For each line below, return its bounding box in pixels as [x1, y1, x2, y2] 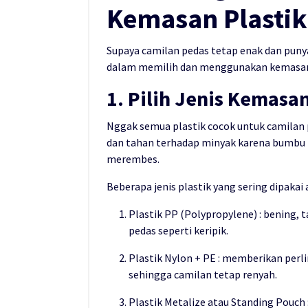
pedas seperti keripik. [129, 223, 228, 237]
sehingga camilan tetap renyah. [129, 267, 277, 281]
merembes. [107, 151, 159, 166]
